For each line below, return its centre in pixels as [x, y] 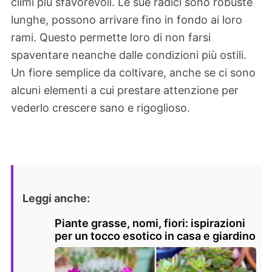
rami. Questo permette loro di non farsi [111, 38]
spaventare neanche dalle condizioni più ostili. [129, 55]
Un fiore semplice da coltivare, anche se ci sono [133, 73]
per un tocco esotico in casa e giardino [155, 236]
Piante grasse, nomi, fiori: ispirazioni [150, 223]
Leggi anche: [56, 199]
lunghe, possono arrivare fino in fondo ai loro [127, 20]
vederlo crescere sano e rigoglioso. [100, 108]
